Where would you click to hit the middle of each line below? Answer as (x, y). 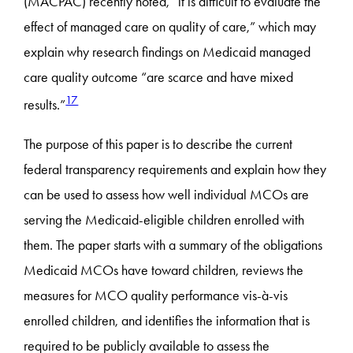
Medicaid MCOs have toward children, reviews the (164, 271)
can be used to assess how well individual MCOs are (167, 195)
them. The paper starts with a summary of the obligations (173, 245)
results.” (45, 105)
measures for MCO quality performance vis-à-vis (156, 296)
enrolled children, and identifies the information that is (167, 321)
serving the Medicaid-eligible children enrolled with (164, 220)
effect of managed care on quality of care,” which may (170, 27)
